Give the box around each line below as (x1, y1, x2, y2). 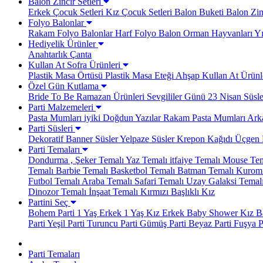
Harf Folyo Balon (113, 28, 181, 38)
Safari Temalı (132, 176, 184, 186)
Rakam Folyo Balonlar (28, 28, 113, 38)
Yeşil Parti (45, 218, 85, 228)
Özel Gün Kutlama (28, 81, 101, 91)
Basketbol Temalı (108, 166, 175, 176)
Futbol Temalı (28, 176, 80, 186)
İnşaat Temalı (86, 187, 138, 197)
